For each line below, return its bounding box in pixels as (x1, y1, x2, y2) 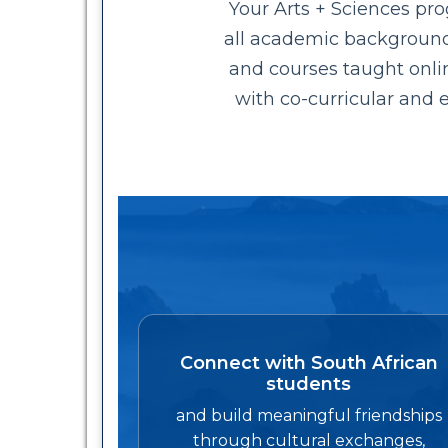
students (266, 373, 352, 396)
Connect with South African (179, 352, 438, 375)
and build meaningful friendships (175, 406, 442, 426)
